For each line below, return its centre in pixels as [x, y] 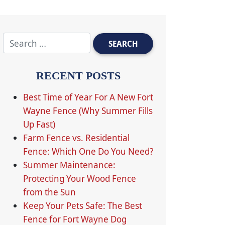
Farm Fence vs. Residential [76, 138]
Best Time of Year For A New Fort [88, 97]
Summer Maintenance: [69, 165]
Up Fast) [39, 124]
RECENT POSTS [78, 76]
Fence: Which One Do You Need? [88, 151]
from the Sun [49, 192]
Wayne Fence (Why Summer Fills [88, 110]
